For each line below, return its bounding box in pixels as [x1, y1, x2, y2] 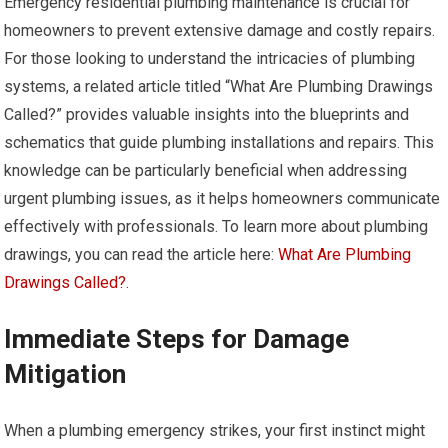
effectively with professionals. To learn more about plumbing [4, 217, 429, 236]
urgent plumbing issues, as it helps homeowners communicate [4, 189, 441, 208]
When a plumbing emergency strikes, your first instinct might [4, 421, 426, 440]
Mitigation [4, 359, 127, 389]
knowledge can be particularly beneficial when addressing [4, 161, 408, 180]
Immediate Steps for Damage [4, 324, 350, 354]
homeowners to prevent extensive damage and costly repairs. [4, 21, 436, 40]
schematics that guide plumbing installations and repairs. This [4, 133, 435, 152]
